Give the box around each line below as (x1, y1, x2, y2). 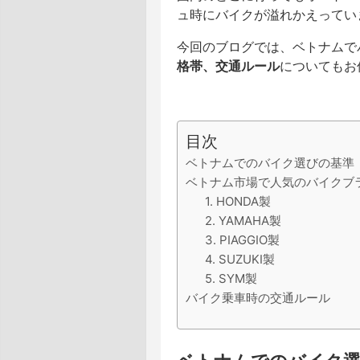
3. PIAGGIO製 (205, 232, 280, 247)
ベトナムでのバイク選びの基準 (186, 155, 354, 170)
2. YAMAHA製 (205, 213, 281, 228)
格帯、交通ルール (177, 58, 280, 74)
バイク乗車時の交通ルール (186, 290, 330, 305)
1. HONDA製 (205, 194, 271, 209)
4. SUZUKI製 (205, 252, 275, 267)
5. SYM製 (205, 271, 257, 286)
